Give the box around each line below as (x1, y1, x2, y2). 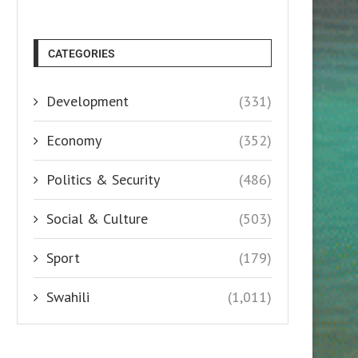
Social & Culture (46, 209, 148, 228)
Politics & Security (46, 169, 160, 189)
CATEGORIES (48, 46, 115, 60)
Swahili (46, 287, 89, 306)
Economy (46, 130, 101, 149)
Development (46, 91, 129, 110)
